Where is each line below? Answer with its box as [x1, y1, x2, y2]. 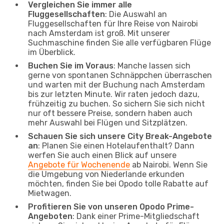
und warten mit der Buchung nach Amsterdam [28, 79, 205, 89]
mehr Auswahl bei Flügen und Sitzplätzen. [28, 117, 187, 127]
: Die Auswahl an [105, 9, 167, 19]
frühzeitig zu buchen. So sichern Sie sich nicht [28, 98, 205, 108]
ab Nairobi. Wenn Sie [130, 159, 207, 169]
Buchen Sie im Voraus [28, 60, 113, 70]
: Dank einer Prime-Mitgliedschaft [72, 211, 199, 221]
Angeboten [28, 211, 72, 221]
